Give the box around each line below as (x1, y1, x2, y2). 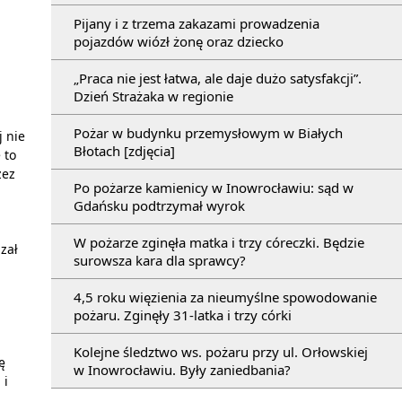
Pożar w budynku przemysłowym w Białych (74, 124, 343, 143)
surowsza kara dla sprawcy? (74, 251, 246, 270)
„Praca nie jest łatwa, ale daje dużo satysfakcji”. (74, 69, 362, 88)
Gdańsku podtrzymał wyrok (74, 197, 245, 215)
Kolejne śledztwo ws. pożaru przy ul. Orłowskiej (74, 343, 368, 362)
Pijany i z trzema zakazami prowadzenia (74, 14, 319, 33)
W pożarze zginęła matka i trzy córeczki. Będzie (74, 233, 364, 252)
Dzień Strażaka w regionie (74, 87, 233, 106)
